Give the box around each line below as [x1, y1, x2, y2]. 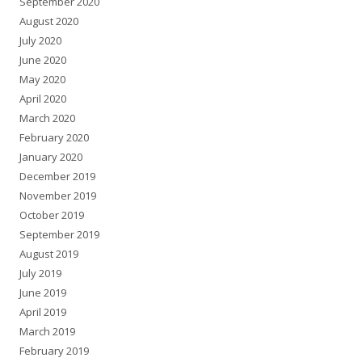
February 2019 [19, 343, 89, 358]
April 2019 [19, 304, 66, 319]
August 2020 [19, 13, 78, 28]
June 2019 [19, 284, 66, 300]
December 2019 [19, 168, 95, 183]
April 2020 [19, 90, 66, 106]
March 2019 [19, 323, 75, 339]
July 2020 [19, 32, 61, 48]
